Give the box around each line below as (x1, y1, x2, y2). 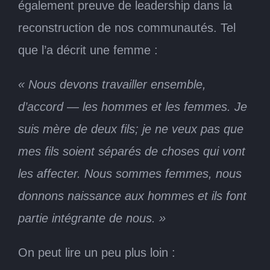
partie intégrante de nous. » (18, 211, 166, 225)
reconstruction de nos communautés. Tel (18, 20, 236, 34)
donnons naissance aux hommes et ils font (18, 189, 246, 202)
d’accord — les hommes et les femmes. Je (18, 99, 247, 113)
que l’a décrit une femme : (18, 43, 158, 57)
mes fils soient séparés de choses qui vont (18, 144, 245, 158)
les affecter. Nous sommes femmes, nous (18, 166, 242, 180)
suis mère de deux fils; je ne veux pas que (18, 122, 243, 136)
